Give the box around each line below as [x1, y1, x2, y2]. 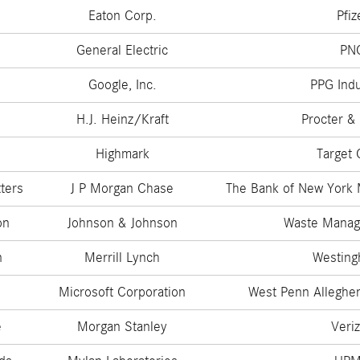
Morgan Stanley [77, 318, 167, 334]
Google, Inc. [88, 76, 157, 92]
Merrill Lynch [84, 249, 160, 265]
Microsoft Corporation [59, 284, 186, 300]
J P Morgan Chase [71, 180, 174, 196]
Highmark [95, 145, 149, 162]
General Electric [76, 42, 168, 58]
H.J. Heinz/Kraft [76, 111, 169, 127]
